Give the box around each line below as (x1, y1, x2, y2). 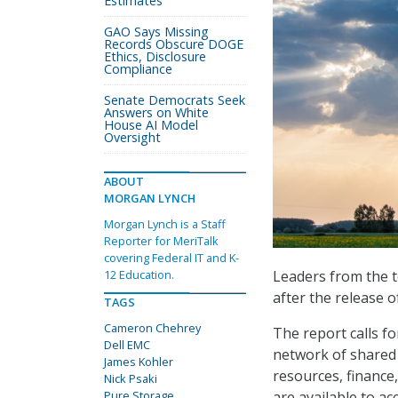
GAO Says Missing (104, 23, 209, 40)
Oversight (104, 129, 161, 146)
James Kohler (104, 354, 173, 370)
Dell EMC (104, 337, 150, 353)
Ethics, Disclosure (104, 48, 206, 65)
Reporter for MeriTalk (104, 233, 219, 249)
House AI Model (104, 116, 198, 133)
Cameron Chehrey (104, 320, 201, 336)
